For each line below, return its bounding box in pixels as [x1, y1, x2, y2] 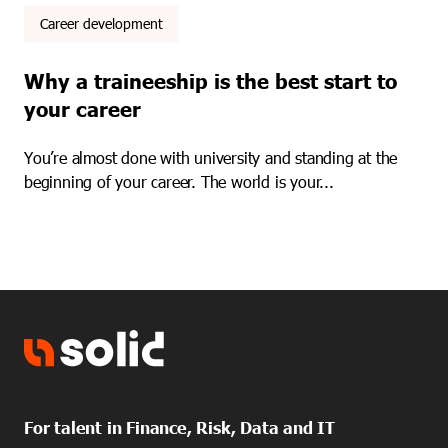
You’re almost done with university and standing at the [24, 147, 398, 169]
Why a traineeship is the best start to [24, 67, 397, 94]
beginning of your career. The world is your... [24, 171, 334, 193]
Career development [40, 14, 163, 34]
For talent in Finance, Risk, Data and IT [24, 417, 335, 438]
